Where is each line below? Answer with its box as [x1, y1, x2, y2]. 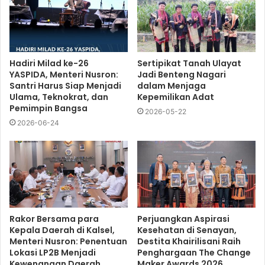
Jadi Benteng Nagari [137, 69, 226, 81]
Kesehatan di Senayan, [137, 224, 237, 236]
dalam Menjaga [137, 80, 206, 92]
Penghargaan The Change [137, 246, 251, 258]
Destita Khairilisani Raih [137, 235, 241, 247]
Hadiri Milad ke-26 [9, 57, 89, 70]
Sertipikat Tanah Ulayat [137, 57, 241, 70]
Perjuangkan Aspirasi [137, 212, 230, 225]
